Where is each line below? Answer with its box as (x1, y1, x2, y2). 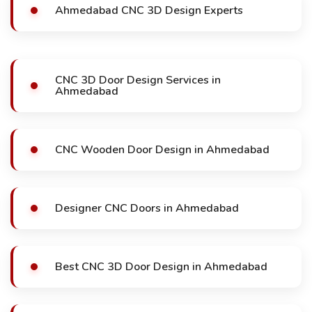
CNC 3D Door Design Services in (55, 72, 221, 88)
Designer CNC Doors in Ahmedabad (55, 201, 239, 216)
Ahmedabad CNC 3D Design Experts (55, 3, 243, 18)
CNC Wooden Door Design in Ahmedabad (55, 142, 270, 157)
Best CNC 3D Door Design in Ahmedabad (55, 259, 267, 274)
